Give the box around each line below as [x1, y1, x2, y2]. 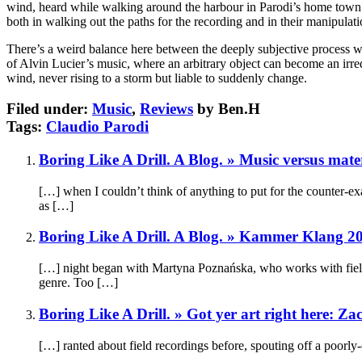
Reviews [140, 100, 193, 118]
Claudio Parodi [46, 118, 149, 136]
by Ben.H [193, 100, 260, 118]
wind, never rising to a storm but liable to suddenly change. [6, 70, 307, 85]
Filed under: [6, 100, 92, 118]
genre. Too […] [39, 276, 118, 290]
